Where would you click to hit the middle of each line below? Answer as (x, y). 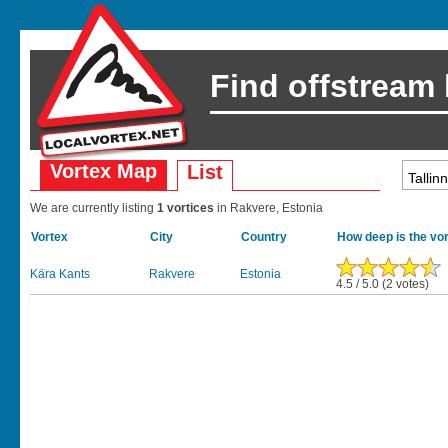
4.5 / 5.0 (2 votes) (382, 284)
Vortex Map (103, 171)
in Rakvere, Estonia (270, 208)
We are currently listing (93, 208)
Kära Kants (60, 274)
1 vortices (187, 208)
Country (264, 237)
